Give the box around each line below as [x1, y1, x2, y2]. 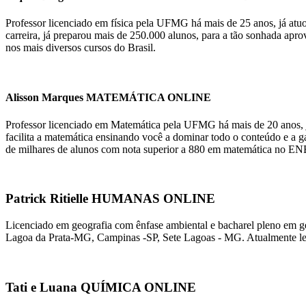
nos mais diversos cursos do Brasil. [5, 42, 156, 54]
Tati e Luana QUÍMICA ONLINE [5, 279, 196, 294]
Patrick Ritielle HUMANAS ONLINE [5, 191, 215, 206]
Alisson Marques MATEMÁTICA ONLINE [5, 92, 211, 104]
